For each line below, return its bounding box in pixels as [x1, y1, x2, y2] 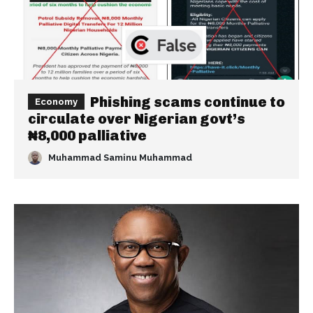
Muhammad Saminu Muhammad [48, 152, 192, 163]
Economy [35, 96, 78, 107]
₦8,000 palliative [28, 127, 147, 144]
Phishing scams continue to [90, 94, 285, 110]
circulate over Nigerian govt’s [28, 110, 245, 127]
